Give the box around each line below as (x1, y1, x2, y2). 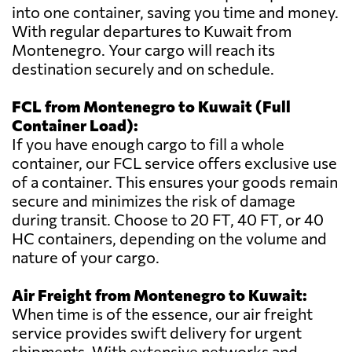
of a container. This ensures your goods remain (12, 172, 338, 192)
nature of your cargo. (12, 247, 159, 267)
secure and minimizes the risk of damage (12, 191, 295, 211)
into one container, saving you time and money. (12, 2, 339, 22)
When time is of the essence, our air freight (12, 304, 313, 324)
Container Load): (12, 115, 138, 135)
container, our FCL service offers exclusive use (12, 153, 337, 173)
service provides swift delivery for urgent (12, 323, 302, 343)
